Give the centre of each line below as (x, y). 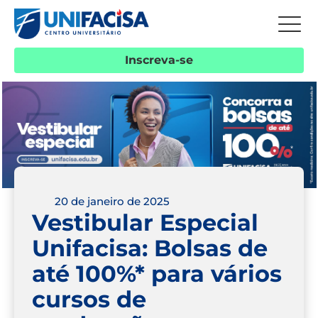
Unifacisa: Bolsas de (150, 248)
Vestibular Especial (145, 222)
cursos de (89, 299)
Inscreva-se (159, 60)
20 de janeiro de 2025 (112, 202)
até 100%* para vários (157, 273)
